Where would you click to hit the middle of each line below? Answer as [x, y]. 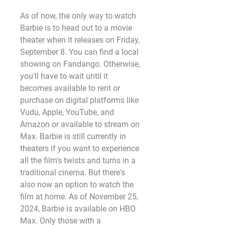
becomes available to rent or [70, 88]
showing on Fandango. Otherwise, [80, 64]
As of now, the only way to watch [78, 16]
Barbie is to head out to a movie [76, 28]
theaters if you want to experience [80, 148]
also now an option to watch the [77, 185]
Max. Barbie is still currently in [73, 136]
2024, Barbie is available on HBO [78, 209]
